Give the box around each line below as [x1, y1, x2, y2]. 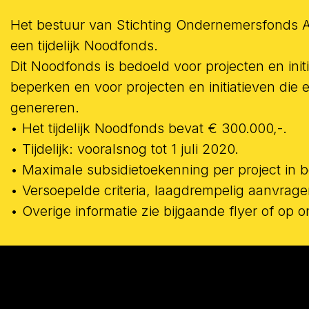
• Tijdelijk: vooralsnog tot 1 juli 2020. [10, 140, 239, 157]
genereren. [10, 99, 79, 116]
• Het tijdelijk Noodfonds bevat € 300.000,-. [10, 119, 287, 137]
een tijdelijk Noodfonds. [10, 37, 158, 54]
